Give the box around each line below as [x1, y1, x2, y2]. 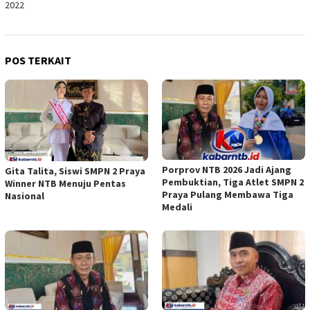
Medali [162, 201, 192, 214]
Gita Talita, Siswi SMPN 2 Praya [5, 164, 145, 177]
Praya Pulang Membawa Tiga [162, 188, 293, 201]
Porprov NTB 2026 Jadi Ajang [162, 163, 291, 176]
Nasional [5, 189, 44, 202]
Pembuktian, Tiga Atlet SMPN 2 [162, 176, 304, 189]
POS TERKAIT [5, 53, 71, 68]
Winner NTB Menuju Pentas [5, 176, 126, 190]
